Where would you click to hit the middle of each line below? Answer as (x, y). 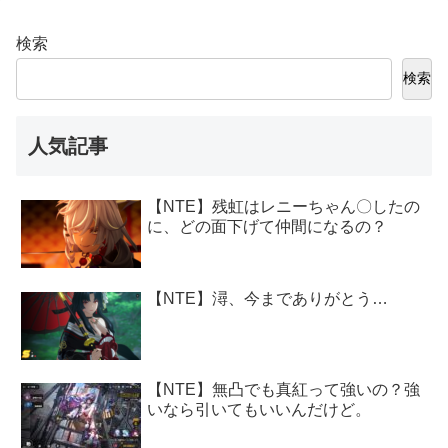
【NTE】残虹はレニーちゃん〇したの (284, 207)
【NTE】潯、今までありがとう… (268, 298)
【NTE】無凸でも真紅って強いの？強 (284, 390)
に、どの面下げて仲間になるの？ (267, 227)
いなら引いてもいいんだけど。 (259, 410)
